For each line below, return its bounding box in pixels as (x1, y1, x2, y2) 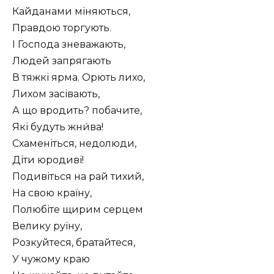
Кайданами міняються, (12, 6, 130, 18)
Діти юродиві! (12, 154, 84, 166)
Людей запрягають (12, 55, 111, 67)
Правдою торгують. (12, 22, 111, 34)
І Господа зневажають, (12, 39, 125, 51)
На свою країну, (12, 187, 92, 199)
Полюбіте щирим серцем (12, 204, 143, 216)
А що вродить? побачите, (12, 105, 142, 117)
